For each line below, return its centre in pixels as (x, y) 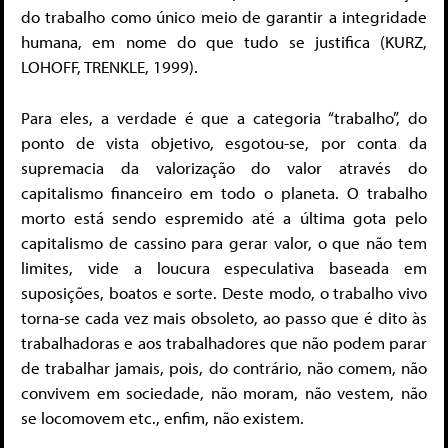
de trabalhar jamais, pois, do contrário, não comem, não (224, 367)
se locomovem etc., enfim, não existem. (162, 417)
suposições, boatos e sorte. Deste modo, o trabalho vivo (224, 292)
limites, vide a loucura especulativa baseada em (224, 267)
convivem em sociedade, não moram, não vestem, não (224, 392)
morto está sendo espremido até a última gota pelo (224, 217)
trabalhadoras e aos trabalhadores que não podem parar (224, 342)
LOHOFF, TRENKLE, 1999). (109, 67)
